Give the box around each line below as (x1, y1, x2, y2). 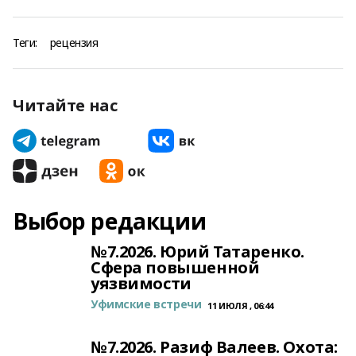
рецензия (49, 35, 99, 50)
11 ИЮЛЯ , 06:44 (207, 300, 273, 311)
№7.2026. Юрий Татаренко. (91, 241, 304, 262)
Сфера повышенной (91, 257, 260, 278)
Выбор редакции (13, 206, 207, 236)
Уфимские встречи (91, 296, 202, 311)
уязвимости (91, 273, 192, 294)
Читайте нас (13, 95, 118, 116)
